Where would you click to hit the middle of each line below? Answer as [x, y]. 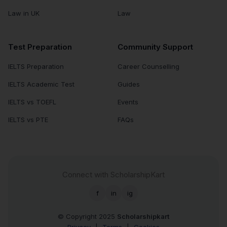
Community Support [155, 47]
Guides [129, 84]
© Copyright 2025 [87, 217]
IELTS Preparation [36, 67]
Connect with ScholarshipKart [113, 175]
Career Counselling [148, 67]
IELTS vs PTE [28, 120]
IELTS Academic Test [41, 84]
